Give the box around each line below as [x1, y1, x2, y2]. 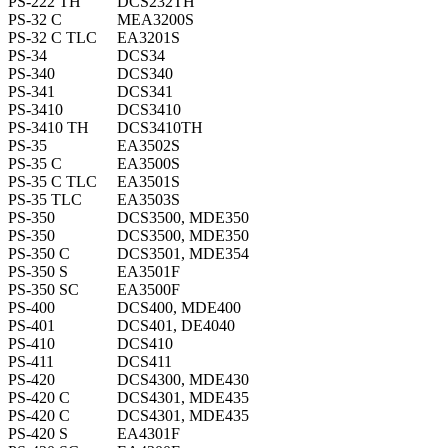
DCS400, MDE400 [117, 299, 241, 317]
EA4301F [117, 425, 180, 443]
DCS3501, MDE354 [117, 245, 249, 263]
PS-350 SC [8, 281, 79, 299]
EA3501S [117, 173, 180, 191]
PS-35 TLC [8, 191, 82, 209]
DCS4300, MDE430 [117, 371, 249, 389]
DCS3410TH [117, 119, 203, 137]
